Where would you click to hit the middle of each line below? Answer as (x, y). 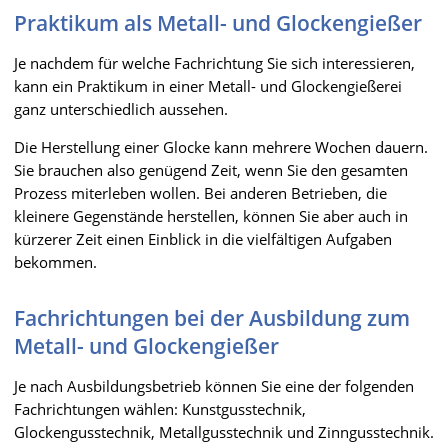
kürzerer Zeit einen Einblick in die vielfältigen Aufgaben (203, 238)
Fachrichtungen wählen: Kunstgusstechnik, (160, 408)
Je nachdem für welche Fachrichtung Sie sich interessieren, (214, 62)
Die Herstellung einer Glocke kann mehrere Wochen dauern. (221, 146)
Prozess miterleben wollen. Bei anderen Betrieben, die (200, 192)
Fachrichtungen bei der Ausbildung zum (212, 317)
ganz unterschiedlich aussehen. (121, 108)
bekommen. (55, 261)
